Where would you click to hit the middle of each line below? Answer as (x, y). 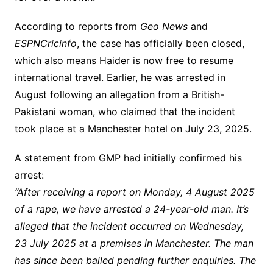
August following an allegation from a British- (119, 95)
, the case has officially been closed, (160, 44)
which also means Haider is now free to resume (124, 61)
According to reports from (77, 27)
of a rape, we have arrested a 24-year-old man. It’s (131, 209)
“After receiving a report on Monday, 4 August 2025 (134, 192)
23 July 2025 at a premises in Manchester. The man (134, 243)
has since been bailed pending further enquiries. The (135, 261)
